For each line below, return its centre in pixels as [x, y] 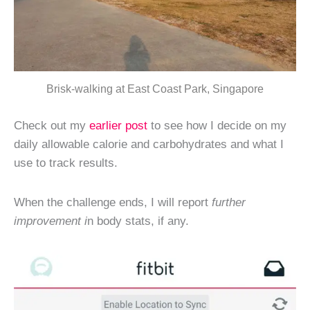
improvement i [51, 220]
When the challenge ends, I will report [111, 202]
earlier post [118, 126]
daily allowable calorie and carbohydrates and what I [149, 144]
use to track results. [66, 163]
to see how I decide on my [217, 126]
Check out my [52, 126]
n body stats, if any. [138, 220]
